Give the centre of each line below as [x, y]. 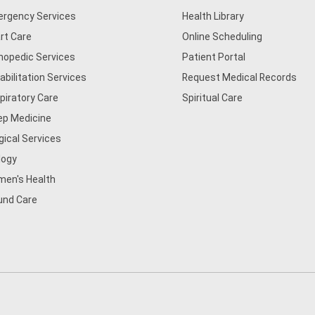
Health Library [213, 16]
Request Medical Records [240, 77]
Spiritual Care [213, 98]
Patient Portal [214, 57]
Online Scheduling [223, 37]
